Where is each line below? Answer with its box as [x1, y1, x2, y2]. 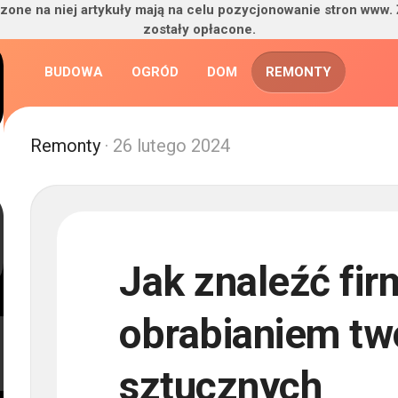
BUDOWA [44, 64, 103, 80]
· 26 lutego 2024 [100, 135, 230, 156]
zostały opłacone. [142, 21, 256, 37]
